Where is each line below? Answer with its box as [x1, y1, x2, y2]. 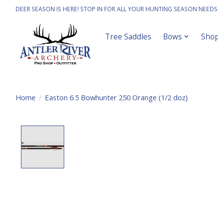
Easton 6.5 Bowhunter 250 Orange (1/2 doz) [44, 92, 188, 102]
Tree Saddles [105, 31, 152, 42]
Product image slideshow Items [69, 125, 196, 137]
